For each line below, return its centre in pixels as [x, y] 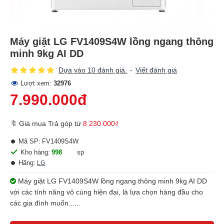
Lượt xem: [37, 83]
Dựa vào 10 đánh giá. [93, 70]
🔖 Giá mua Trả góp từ [46, 123]
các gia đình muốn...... [45, 203]
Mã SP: [29, 141]
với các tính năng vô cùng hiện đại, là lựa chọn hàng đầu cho [106, 192]
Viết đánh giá [156, 70]
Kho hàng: [35, 152]
